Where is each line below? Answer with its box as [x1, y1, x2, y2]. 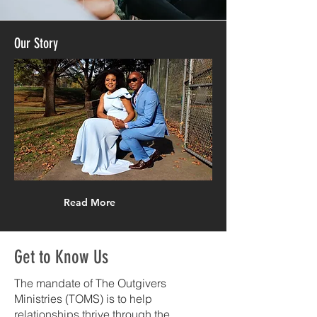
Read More [64, 196, 115, 209]
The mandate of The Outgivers [14, 276, 166, 290]
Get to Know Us [14, 246, 108, 268]
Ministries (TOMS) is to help [14, 292, 152, 306]
